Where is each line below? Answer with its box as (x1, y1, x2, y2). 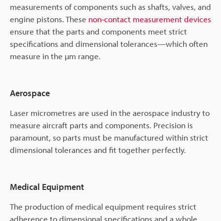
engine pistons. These (10, 14, 88, 25)
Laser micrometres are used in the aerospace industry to (10, 108, 210, 118)
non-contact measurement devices (88, 14, 211, 25)
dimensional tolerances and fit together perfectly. (10, 145, 186, 155)
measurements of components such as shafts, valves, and (10, 1, 211, 12)
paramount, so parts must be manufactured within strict (10, 132, 208, 143)
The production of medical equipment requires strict (10, 201, 196, 212)
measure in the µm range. (10, 51, 101, 62)
